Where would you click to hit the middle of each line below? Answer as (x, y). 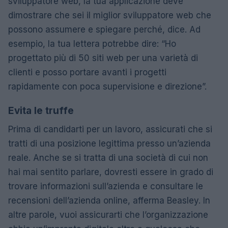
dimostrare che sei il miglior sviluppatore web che (110, 15)
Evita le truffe (41, 110)
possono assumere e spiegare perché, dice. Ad (104, 29)
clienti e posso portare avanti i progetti (87, 72)
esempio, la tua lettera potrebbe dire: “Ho (92, 44)
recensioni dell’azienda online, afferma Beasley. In (109, 200)
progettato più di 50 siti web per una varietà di (103, 58)
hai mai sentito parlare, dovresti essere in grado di (111, 172)
